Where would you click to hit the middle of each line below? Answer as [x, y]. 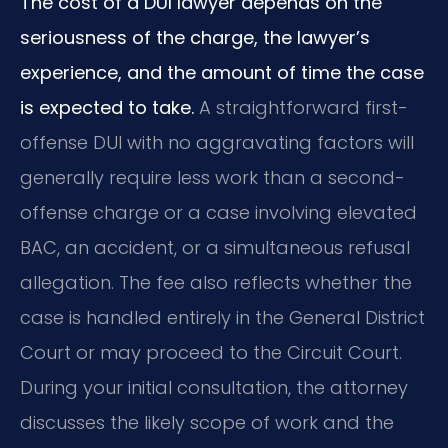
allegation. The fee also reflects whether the [216, 282]
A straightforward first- [301, 107]
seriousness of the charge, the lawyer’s [195, 37]
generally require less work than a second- [212, 177]
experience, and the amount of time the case [222, 72]
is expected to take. [107, 107]
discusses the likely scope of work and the [207, 422]
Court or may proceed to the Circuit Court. [211, 352]
